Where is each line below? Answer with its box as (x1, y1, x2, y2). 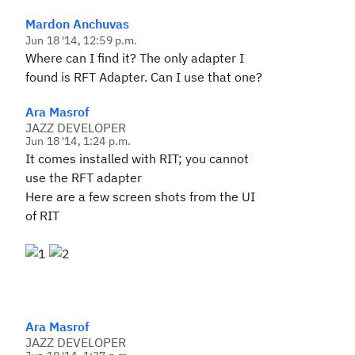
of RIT (25, 208, 59, 223)
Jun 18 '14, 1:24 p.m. (25, 134, 132, 148)
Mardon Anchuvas (25, 16, 129, 32)
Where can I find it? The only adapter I (25, 50, 244, 66)
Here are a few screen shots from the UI (25, 189, 255, 204)
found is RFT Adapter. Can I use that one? (25, 69, 262, 85)
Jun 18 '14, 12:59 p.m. (25, 33, 138, 48)
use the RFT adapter (25, 170, 142, 185)
